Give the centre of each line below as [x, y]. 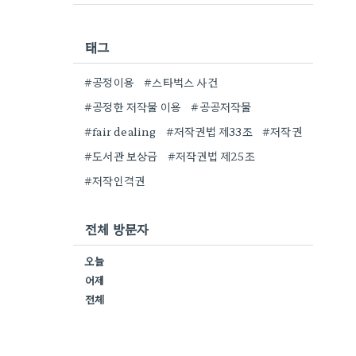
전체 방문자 [117, 229]
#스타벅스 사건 [181, 82]
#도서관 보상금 [121, 156]
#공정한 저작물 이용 [133, 106]
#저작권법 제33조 [209, 131]
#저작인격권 [115, 180]
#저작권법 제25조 [211, 156]
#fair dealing [120, 131]
